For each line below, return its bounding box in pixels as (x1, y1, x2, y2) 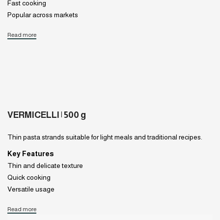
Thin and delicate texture (7, 161, 83, 169)
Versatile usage (7, 185, 55, 193)
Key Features (7, 149, 54, 158)
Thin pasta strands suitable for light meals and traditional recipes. (7, 133, 202, 141)
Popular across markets (7, 10, 78, 19)
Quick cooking (7, 173, 51, 181)
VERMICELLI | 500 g (7, 110, 86, 120)
